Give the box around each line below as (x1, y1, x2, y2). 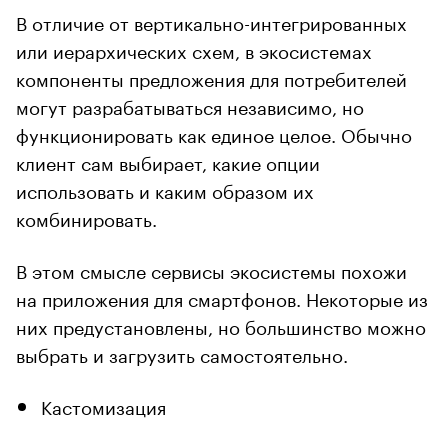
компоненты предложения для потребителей (16, 62, 407, 91)
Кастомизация (41, 390, 166, 419)
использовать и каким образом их (16, 174, 314, 203)
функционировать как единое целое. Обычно (16, 118, 412, 147)
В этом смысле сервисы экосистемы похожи (16, 254, 407, 283)
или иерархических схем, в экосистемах (16, 34, 372, 63)
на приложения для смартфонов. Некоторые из (16, 282, 428, 311)
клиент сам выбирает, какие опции (16, 146, 320, 175)
